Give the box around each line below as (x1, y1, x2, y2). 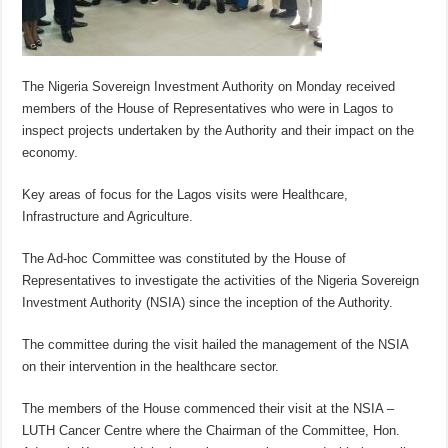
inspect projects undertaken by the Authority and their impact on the (22, 123, 415, 139)
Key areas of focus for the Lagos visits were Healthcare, (22, 187, 349, 203)
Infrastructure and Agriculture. (22, 209, 194, 225)
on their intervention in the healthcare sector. (22, 359, 280, 375)
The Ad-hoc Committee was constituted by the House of (22, 251, 347, 267)
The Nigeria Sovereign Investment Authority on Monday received (22, 79, 396, 95)
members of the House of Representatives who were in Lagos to (22, 101, 394, 117)
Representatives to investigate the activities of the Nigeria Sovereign (22, 273, 420, 289)
